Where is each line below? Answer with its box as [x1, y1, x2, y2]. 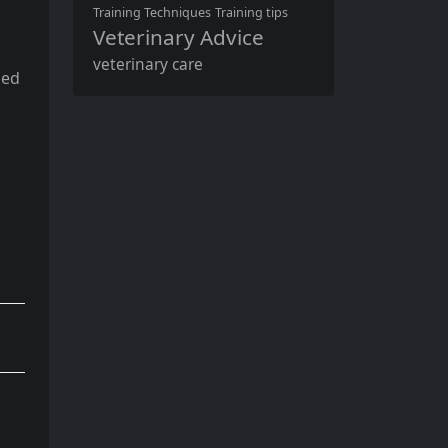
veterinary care [93, 52, 203, 75]
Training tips [215, 3, 288, 21]
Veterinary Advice [93, 22, 264, 51]
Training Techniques [93, 3, 211, 21]
